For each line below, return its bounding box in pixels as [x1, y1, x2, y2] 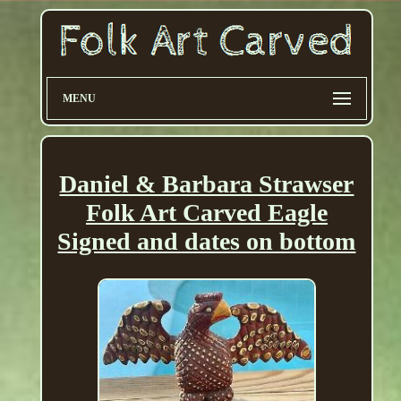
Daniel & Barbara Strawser [59, 170, 354, 199]
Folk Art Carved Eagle [85, 199, 328, 227]
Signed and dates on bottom [57, 227, 356, 256]
